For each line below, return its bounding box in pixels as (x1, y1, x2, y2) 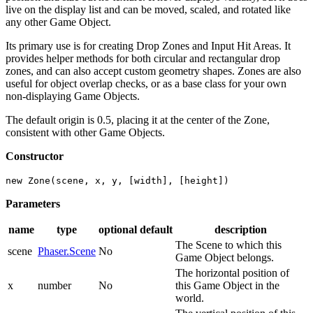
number (38, 279, 71, 291)
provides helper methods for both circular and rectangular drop (6, 52, 280, 64)
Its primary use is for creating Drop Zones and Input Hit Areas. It (6, 39, 291, 52)
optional (99, 223, 137, 235)
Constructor (6, 150, 64, 162)
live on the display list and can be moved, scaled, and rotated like (6, 3, 291, 15)
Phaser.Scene (38, 245, 96, 257)
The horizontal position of (175, 266, 289, 279)
